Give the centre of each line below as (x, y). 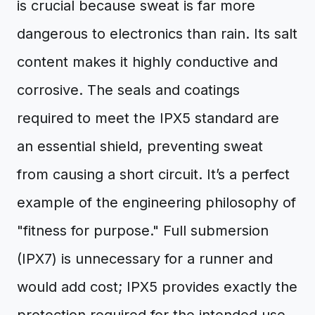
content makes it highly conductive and (147, 62)
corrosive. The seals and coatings (128, 90)
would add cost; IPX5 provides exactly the (157, 287)
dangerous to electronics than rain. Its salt (157, 34)
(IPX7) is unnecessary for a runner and (145, 259)
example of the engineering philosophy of (156, 202)
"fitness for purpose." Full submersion (143, 231)
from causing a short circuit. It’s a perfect (153, 174)
